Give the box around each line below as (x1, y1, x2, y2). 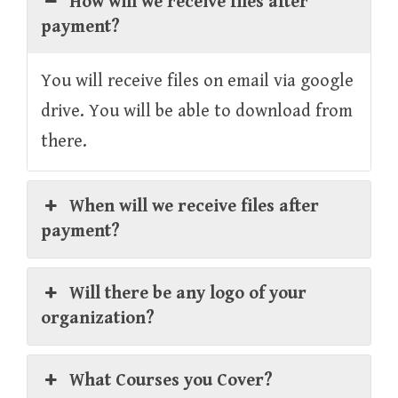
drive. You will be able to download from (41, 100, 353, 122)
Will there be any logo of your (69, 283, 307, 304)
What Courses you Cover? (69, 370, 274, 391)
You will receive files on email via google (41, 70, 354, 92)
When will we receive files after (69, 195, 320, 217)
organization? (41, 307, 155, 329)
